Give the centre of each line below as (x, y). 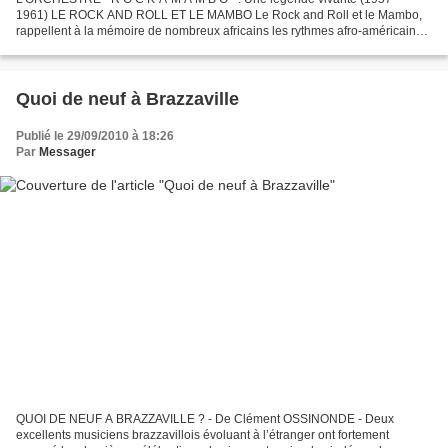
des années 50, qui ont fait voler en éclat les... (139, 46)
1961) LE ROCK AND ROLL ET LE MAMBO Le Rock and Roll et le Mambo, (219, 14)
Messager (67, 151)
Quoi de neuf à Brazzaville (127, 98)
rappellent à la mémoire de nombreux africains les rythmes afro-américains (219, 30)
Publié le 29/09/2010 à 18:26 (95, 135)
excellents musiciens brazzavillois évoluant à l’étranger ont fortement (202, 435)
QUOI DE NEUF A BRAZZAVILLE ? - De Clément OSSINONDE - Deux (205, 419)
